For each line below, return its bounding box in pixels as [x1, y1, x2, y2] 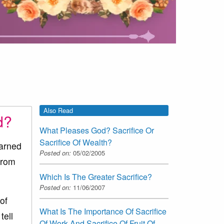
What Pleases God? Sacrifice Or [39, 124, 154, 136]
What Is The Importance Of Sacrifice [39, 205, 166, 217]
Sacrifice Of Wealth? [39, 136, 112, 148]
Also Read [43, 105, 73, 115]
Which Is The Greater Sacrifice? [39, 171, 152, 183]
